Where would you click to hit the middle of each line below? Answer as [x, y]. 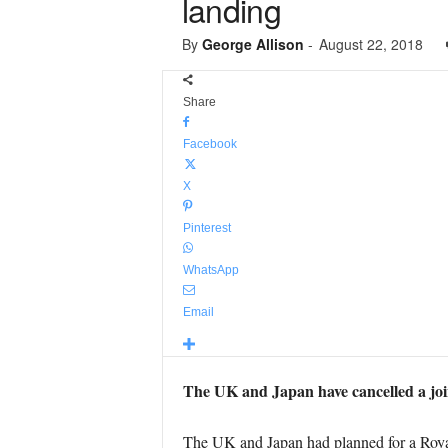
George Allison [252, 44]
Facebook [209, 144]
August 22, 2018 [370, 44]
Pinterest [206, 228]
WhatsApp [210, 270]
